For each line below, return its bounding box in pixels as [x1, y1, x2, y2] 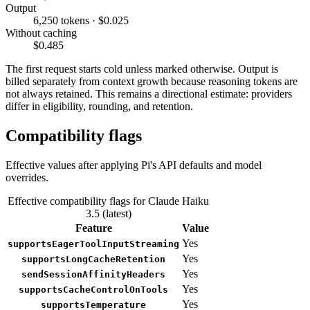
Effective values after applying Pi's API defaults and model [6, 158, 262, 171]
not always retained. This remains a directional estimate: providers [6, 87, 292, 100]
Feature [75, 221, 112, 234]
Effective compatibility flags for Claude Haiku [8, 194, 209, 207]
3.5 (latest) [85, 207, 131, 219]
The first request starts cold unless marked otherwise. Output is [6, 62, 278, 75]
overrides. [6, 171, 48, 183]
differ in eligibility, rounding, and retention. [6, 100, 193, 112]
